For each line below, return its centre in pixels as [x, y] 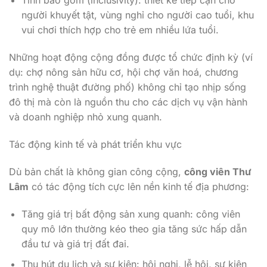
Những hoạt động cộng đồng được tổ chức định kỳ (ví [131, 58]
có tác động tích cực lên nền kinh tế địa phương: [139, 186]
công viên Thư [218, 171]
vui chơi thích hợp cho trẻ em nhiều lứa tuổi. [120, 30]
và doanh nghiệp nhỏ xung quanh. [86, 117]
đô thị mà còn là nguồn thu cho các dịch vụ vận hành [128, 102]
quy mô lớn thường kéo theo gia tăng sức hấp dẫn [134, 229]
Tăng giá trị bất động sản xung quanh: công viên [131, 214]
